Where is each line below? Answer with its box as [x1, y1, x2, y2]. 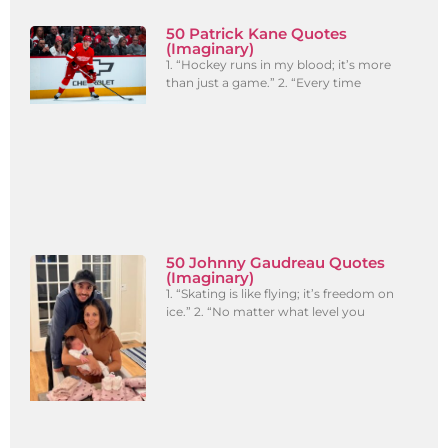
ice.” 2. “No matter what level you [166, 304, 366, 320]
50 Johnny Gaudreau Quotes [166, 253, 386, 273]
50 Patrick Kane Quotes [166, 24, 348, 44]
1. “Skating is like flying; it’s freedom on [166, 286, 395, 302]
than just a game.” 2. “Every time [166, 75, 362, 91]
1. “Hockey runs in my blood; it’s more [166, 57, 392, 73]
